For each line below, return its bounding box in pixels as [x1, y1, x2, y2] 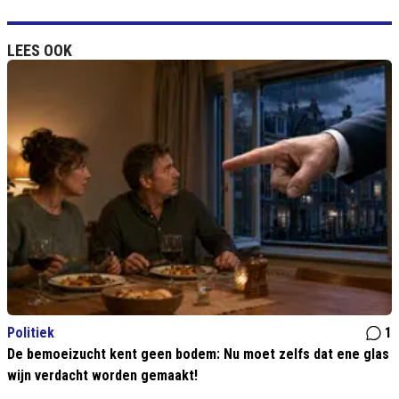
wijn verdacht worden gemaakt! [7, 367, 198, 385]
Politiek [7, 324, 54, 342]
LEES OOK [7, 41, 72, 61]
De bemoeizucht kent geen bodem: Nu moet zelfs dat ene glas [7, 346, 389, 363]
